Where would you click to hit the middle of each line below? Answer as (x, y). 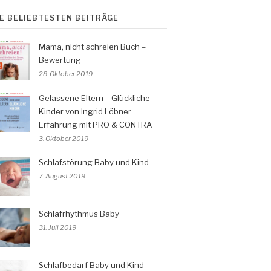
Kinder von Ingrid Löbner (85, 112)
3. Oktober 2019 (64, 139)
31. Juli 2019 (57, 228)
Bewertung (60, 60)
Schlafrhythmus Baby (79, 214)
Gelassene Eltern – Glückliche (94, 98)
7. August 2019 (62, 176)
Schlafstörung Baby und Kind (94, 162)
